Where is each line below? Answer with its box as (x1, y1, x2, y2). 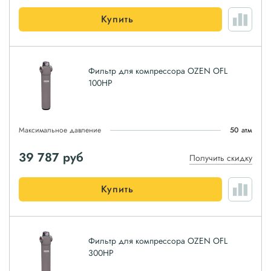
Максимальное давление (19, 125, 101, 135)
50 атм (230, 125, 252, 135)
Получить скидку (189, 152, 252, 164)
